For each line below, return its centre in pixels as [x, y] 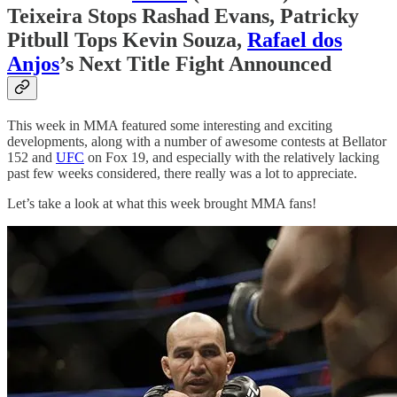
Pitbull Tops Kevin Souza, [127, 39]
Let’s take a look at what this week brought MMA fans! [162, 203]
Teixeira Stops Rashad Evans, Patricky [183, 16]
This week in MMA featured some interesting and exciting [170, 125]
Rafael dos [295, 39]
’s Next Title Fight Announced [195, 63]
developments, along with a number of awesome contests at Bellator [197, 141]
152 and [31, 157]
